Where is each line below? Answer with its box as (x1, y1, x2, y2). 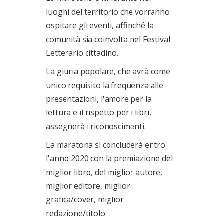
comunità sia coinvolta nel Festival (46, 33, 170, 44)
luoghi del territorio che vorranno (46, 6, 170, 17)
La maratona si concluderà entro (46, 139, 165, 150)
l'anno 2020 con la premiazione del (46, 153, 173, 164)
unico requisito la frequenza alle (46, 79, 163, 90)
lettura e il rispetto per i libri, (46, 107, 151, 118)
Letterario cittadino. (46, 47, 118, 58)
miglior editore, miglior (46, 180, 130, 191)
